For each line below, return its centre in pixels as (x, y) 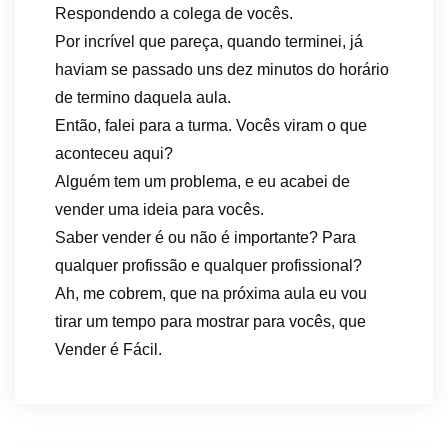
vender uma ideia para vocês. (159, 209)
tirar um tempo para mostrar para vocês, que (210, 321)
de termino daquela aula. (143, 97)
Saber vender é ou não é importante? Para (205, 237)
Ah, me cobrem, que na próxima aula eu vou (211, 293)
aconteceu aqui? (114, 153)
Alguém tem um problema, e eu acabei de (202, 181)
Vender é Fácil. (108, 349)
